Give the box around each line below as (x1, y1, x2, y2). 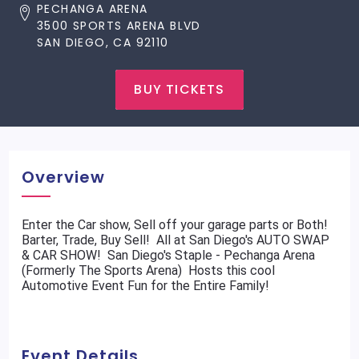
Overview (22, 166, 106, 188)
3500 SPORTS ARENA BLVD (37, 18, 201, 34)
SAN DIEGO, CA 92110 (37, 34, 169, 50)
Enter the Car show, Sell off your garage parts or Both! (22, 217, 329, 232)
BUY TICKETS (134, 80, 225, 99)
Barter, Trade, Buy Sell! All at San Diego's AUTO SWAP (22, 232, 330, 248)
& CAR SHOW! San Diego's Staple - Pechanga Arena (22, 248, 316, 263)
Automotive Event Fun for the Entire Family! (22, 278, 273, 293)
